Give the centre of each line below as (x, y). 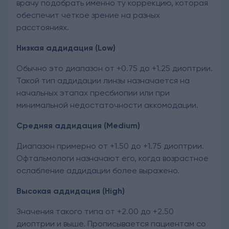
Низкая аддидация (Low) (66, 48)
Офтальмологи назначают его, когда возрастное (112, 158)
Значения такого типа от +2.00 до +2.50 (95, 211)
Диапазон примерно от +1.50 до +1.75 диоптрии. (110, 146)
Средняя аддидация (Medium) (78, 125)
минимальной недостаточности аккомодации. (107, 105)
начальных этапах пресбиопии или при (93, 93)
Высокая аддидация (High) (71, 191)
